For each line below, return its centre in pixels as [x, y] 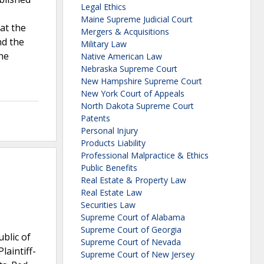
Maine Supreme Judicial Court [137, 19]
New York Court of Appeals [133, 94]
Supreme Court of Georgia [131, 230]
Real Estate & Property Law [133, 180]
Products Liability [113, 143]
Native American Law [121, 57]
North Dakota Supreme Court [137, 106]
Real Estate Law [111, 193]
